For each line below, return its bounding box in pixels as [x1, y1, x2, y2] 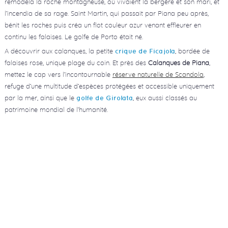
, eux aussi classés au [132, 94, 197, 102]
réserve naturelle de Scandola [112, 70, 204, 79]
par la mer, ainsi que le [4, 94, 76, 102]
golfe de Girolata [76, 94, 133, 102]
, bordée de [175, 47, 210, 55]
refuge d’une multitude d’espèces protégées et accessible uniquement [4, 82, 214, 91]
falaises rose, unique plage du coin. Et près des [4, 59, 148, 67]
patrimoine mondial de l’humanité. [4, 105, 108, 114]
